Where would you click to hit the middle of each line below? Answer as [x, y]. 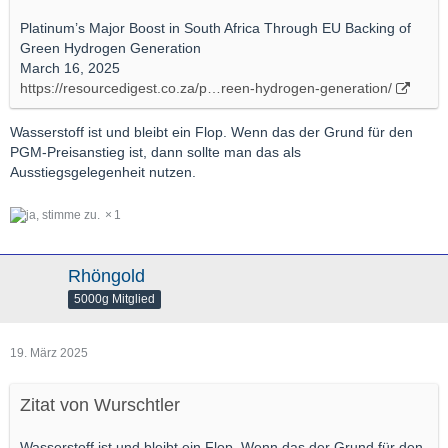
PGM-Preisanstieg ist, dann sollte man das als [155, 151]
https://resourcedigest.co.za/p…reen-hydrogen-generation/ [206, 87]
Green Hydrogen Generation [110, 47]
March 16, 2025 [70, 67]
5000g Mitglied [114, 298]
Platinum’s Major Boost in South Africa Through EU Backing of [215, 27]
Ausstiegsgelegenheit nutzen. [103, 171]
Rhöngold [106, 275]
